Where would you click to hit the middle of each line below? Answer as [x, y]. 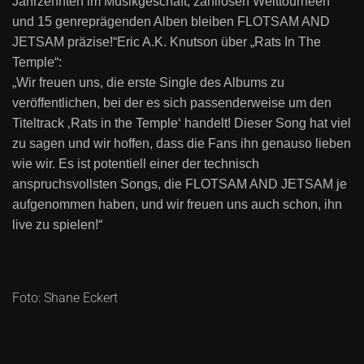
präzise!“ [92, 42]
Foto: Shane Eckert [65, 298]
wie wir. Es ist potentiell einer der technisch [136, 164]
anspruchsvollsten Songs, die [99, 184]
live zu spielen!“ [57, 225]
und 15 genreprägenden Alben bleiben [125, 22]
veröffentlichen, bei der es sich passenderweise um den [172, 103]
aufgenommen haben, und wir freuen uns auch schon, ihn [177, 204]
